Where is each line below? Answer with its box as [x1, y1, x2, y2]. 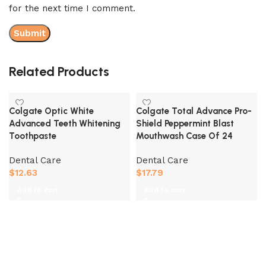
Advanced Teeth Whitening [9, 118, 121, 129]
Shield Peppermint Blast [136, 118, 234, 129]
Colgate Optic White [9, 105, 94, 116]
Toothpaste [9, 130, 56, 141]
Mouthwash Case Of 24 [136, 130, 233, 141]
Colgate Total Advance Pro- [136, 105, 252, 116]
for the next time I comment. [9, 2, 135, 14]
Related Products [9, 63, 109, 80]
